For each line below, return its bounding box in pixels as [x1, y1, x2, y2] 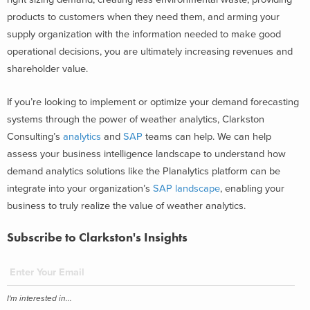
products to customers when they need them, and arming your [7, 11, 280, 24]
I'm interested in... [7, 293, 72, 304]
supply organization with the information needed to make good [7, 28, 281, 41]
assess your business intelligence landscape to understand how [7, 147, 286, 160]
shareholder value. [7, 63, 91, 75]
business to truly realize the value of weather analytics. [7, 199, 246, 212]
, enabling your [220, 182, 284, 194]
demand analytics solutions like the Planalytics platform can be [7, 165, 280, 177]
